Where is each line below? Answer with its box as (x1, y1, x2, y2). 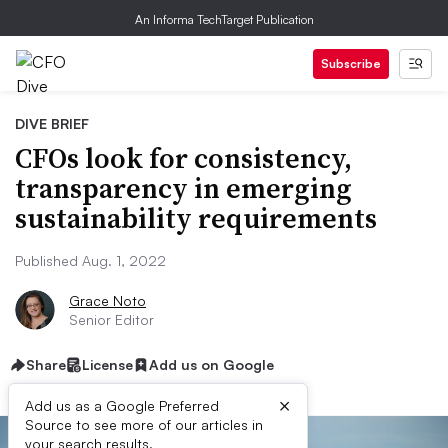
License (82, 356, 133, 373)
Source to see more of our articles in (25, 416, 263, 433)
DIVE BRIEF (15, 115, 89, 132)
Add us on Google (149, 356, 274, 373)
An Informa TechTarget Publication (134, 12, 314, 27)
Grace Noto (69, 292, 146, 309)
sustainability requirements (15, 199, 377, 237)
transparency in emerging (15, 169, 352, 207)
